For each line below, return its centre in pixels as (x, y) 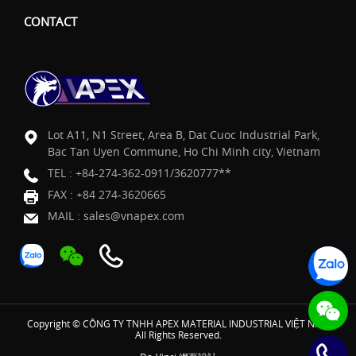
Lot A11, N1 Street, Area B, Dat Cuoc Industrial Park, (184, 134)
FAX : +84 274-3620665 (107, 194)
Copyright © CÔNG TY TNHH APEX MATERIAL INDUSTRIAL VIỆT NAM (178, 323)
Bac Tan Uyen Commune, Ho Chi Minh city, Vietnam (184, 151)
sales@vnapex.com (134, 215)
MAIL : (66, 215)
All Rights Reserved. (178, 334)
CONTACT (50, 21)
